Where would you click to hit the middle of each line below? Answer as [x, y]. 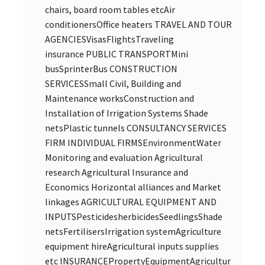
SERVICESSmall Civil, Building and [113, 83]
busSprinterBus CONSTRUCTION [111, 68]
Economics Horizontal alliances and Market [133, 187]
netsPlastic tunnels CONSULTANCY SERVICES [136, 127]
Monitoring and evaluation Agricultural [124, 157]
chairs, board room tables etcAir [110, 9]
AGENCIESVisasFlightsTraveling [109, 39]
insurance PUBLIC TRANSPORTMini [117, 54]
